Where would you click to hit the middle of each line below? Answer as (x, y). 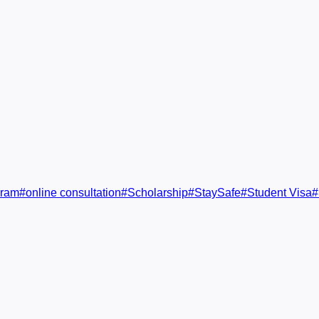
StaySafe (218, 192)
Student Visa (279, 192)
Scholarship (158, 192)
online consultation (73, 192)
